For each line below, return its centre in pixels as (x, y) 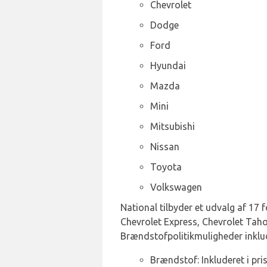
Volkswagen (176, 187)
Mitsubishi (173, 126)
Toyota (166, 167)
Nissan (165, 147)
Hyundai (168, 66)
